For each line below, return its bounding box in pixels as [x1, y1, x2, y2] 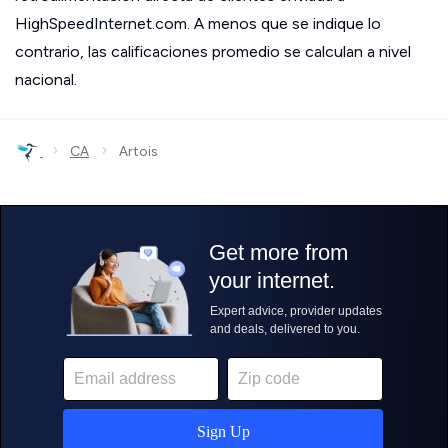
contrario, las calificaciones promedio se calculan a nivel [15, 42, 411, 61]
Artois [107, 143, 158, 160]
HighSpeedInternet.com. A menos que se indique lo [15, 14, 381, 33]
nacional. [15, 70, 77, 89]
